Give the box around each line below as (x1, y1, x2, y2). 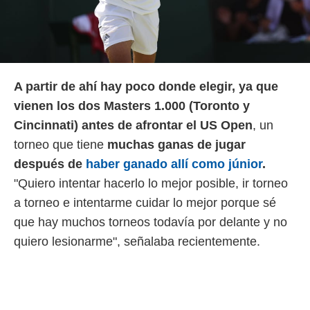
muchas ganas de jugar (107, 138, 246, 152)
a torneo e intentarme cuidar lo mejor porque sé (14, 196, 276, 210)
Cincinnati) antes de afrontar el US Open (14, 118, 253, 133)
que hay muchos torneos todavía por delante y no (14, 215, 287, 230)
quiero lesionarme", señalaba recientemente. (14, 235, 260, 249)
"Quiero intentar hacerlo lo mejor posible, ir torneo (14, 176, 288, 191)
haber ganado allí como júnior (86, 157, 262, 172)
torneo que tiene (14, 138, 107, 152)
